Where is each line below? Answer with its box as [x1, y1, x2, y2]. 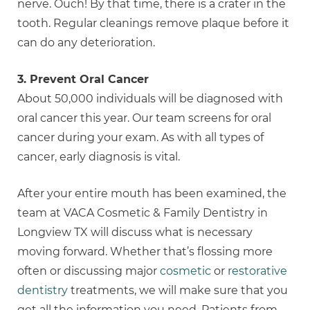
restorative [228, 264, 287, 277]
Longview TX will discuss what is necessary [17, 226, 253, 239]
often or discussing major [17, 264, 160, 277]
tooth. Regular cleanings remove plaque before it [17, 17, 289, 30]
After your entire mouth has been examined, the [17, 187, 286, 200]
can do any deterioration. [17, 36, 155, 49]
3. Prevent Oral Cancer [17, 73, 149, 86]
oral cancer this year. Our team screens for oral [17, 111, 271, 125]
